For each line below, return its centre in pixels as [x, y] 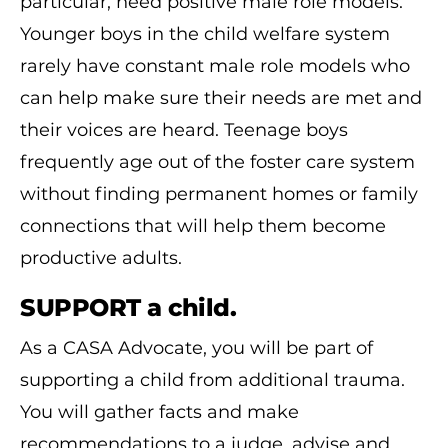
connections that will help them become [203, 225]
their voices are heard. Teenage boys [184, 129]
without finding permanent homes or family [219, 193]
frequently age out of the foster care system [217, 161]
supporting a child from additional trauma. [212, 379]
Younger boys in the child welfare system [205, 33]
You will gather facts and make [159, 411]
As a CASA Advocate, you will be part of [196, 347]
